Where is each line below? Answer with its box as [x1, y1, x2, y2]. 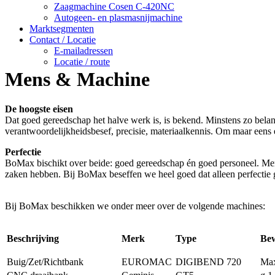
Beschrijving [7, 233, 59, 244]
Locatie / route [54, 56, 110, 67]
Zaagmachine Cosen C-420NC [54, 1, 174, 12]
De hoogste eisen [5, 104, 73, 115]
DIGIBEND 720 [176, 257, 241, 268]
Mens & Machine [5, 68, 150, 90]
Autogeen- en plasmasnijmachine [54, 12, 182, 23]
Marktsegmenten [29, 23, 94, 34]
